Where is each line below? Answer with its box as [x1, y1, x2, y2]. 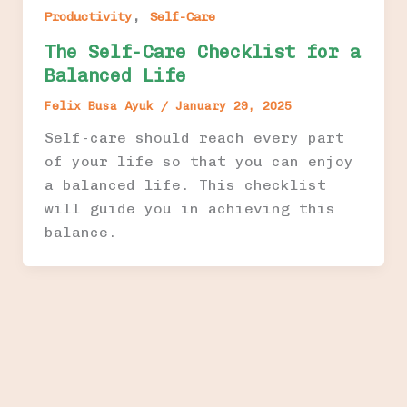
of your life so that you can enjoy [44, 152, 353, 170]
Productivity [44, 9, 132, 25]
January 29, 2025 [174, 98, 292, 113]
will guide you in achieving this [44, 199, 335, 217]
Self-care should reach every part [44, 128, 344, 146]
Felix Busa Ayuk [44, 98, 161, 113]
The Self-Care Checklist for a [44, 40, 361, 63]
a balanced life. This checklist [44, 175, 326, 194]
